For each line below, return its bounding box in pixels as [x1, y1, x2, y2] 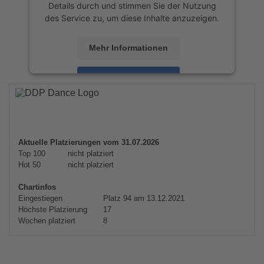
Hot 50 [18, 160, 41, 169]
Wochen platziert [18, 216, 75, 225]
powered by [66, 94, 115, 105]
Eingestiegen [18, 194, 62, 203]
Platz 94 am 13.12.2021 [101, 194, 184, 203]
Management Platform [65, 107, 151, 117]
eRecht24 [161, 107, 199, 117]
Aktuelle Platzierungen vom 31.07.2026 [18, 138, 159, 147]
